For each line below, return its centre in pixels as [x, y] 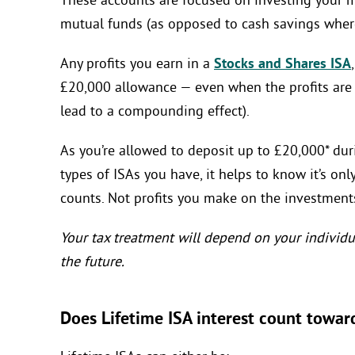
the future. [92, 262]
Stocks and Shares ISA [282, 64]
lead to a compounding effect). [155, 112]
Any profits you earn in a [137, 64]
